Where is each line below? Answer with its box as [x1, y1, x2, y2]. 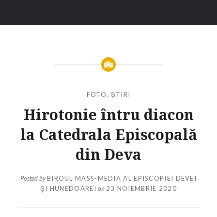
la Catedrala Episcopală [20, 124, 197, 144]
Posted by [20, 174, 47, 183]
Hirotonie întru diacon [23, 104, 194, 124]
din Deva [76, 144, 141, 164]
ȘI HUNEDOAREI [40, 185, 96, 193]
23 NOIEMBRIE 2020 [106, 185, 177, 193]
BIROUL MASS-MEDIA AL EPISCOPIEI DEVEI [46, 174, 197, 183]
